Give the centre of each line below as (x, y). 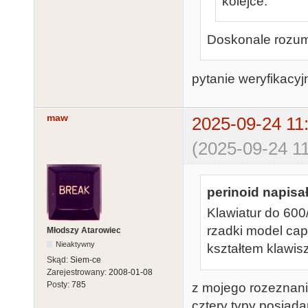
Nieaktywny (76, 244)
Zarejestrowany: (78, 273)
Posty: (59, 285)
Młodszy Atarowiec (84, 231)
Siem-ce (86, 260)
